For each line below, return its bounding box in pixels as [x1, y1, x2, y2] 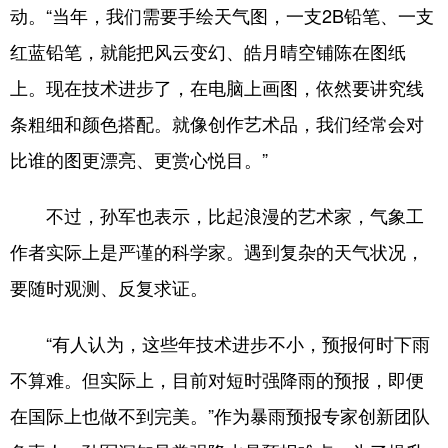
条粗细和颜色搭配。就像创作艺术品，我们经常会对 [10, 110, 424, 136]
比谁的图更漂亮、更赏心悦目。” [10, 146, 268, 172]
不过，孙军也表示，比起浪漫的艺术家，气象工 [10, 202, 424, 228]
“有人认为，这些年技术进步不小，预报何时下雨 [10, 330, 430, 356]
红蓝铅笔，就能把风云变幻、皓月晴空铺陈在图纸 [10, 38, 406, 64]
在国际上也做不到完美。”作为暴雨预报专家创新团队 [10, 402, 430, 428]
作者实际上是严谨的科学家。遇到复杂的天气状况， [10, 238, 424, 264]
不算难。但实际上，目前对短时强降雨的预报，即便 [10, 366, 424, 392]
